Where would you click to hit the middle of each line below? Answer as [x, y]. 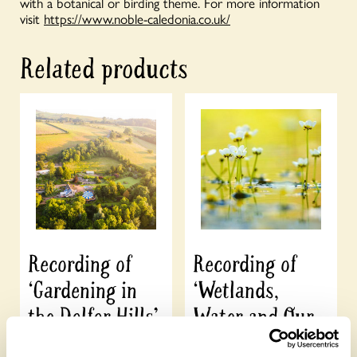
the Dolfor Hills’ [93, 316]
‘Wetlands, [235, 290]
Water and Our [253, 316]
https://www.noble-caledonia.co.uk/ [137, 19]
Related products [104, 69]
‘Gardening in [82, 290]
